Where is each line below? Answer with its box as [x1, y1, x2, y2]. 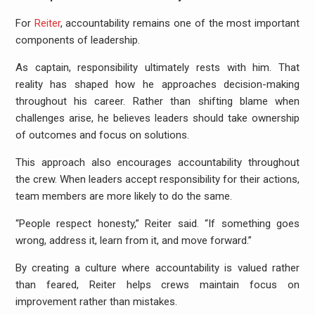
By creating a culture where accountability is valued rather [15, 262, 300, 274]
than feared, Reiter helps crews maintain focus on [15, 278, 300, 291]
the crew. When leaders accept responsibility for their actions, [15, 173, 300, 186]
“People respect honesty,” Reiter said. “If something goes [15, 217, 300, 230]
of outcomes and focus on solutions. [15, 129, 189, 141]
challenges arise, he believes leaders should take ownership [15, 112, 300, 124]
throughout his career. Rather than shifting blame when [15, 95, 300, 108]
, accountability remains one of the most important [60, 17, 300, 30]
